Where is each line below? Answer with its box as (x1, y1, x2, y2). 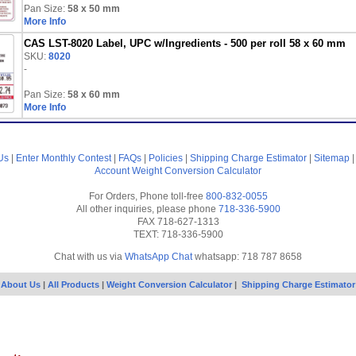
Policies (149, 153, 183, 164)
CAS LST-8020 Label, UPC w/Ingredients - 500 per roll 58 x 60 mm (24, 37, 346, 49)
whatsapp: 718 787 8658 (192, 251, 302, 262)
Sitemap (314, 153, 350, 164)
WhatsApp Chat (125, 251, 192, 262)
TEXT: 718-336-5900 (133, 229, 223, 240)
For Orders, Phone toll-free (88, 191, 206, 202)
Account (95, 165, 130, 176)
